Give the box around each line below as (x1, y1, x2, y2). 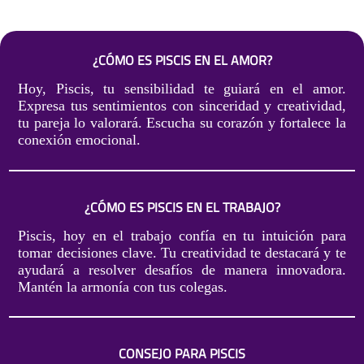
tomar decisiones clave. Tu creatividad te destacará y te (18, 244, 346, 261)
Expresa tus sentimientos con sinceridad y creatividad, (18, 97, 346, 115)
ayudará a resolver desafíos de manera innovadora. (18, 261, 346, 278)
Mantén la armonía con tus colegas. (18, 278, 228, 295)
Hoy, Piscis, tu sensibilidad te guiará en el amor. (18, 80, 346, 97)
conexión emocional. (18, 132, 141, 149)
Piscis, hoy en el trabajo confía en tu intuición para (18, 227, 346, 244)
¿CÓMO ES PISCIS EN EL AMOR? (92, 50, 272, 71)
